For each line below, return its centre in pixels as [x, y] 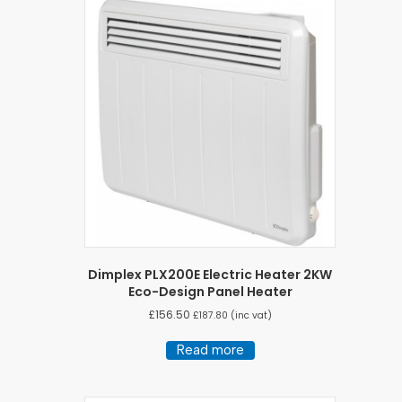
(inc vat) [249, 315]
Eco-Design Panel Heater [210, 291]
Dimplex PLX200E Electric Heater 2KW [210, 274]
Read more [210, 350]
